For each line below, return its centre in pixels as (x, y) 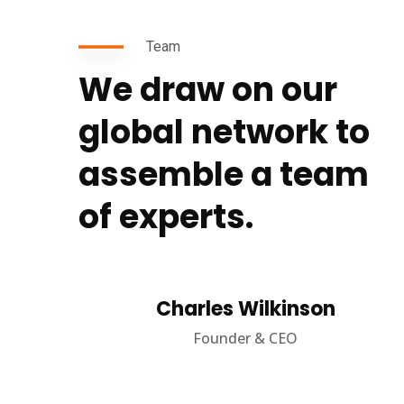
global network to (224, 132)
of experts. (166, 217)
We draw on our (208, 90)
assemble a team (224, 174)
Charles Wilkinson (245, 309)
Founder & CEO (245, 338)
